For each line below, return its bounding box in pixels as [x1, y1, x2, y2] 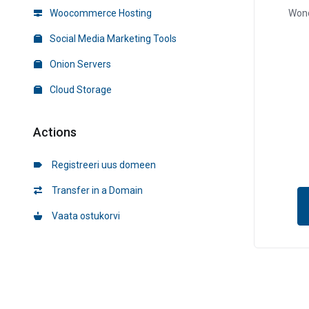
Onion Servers [48, 59, 111, 70]
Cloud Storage [48, 84, 112, 95]
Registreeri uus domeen [48, 159, 156, 170]
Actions [28, 125, 77, 139]
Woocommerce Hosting [48, 8, 152, 19]
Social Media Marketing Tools [48, 33, 177, 44]
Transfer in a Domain [48, 185, 143, 196]
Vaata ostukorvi [48, 210, 120, 221]
